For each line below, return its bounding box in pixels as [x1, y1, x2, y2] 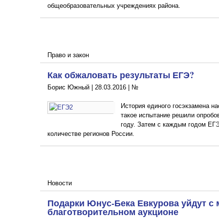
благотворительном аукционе [47, 205, 178, 218]
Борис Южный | [47, 83, 95, 91]
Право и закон [47, 51, 89, 59]
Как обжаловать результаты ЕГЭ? [47, 68, 194, 81]
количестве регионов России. [47, 130, 134, 137]
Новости [47, 179, 72, 187]
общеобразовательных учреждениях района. [47, 1, 180, 9]
